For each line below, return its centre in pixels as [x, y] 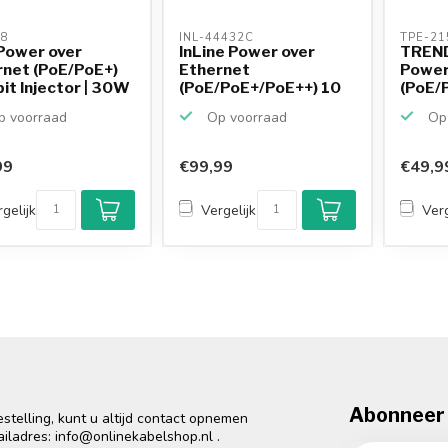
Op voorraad [245, 117]
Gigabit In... [222, 105]
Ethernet [215, 69]
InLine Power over [247, 51]
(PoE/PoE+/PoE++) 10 [260, 87]
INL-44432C [219, 37]
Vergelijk [229, 210]
